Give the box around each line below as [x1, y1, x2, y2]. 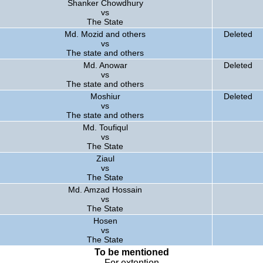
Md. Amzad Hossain [68, 185, 142, 194]
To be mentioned [94, 247, 169, 257]
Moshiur [90, 92, 120, 101]
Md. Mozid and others [65, 29, 146, 39]
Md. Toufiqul [82, 123, 128, 132]
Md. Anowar [83, 60, 127, 70]
